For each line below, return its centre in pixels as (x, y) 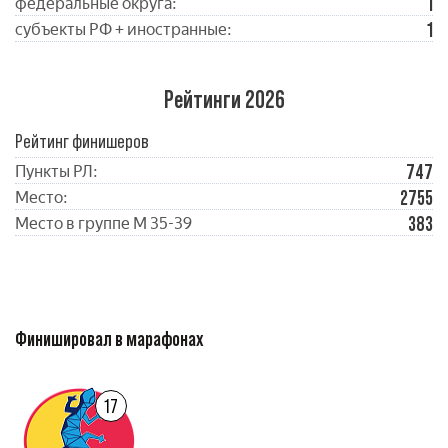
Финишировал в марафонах (109, 339)
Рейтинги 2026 (224, 99)
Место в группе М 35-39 (103, 223)
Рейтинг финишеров (82, 141)
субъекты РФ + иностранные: (123, 29)
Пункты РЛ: (56, 171)
